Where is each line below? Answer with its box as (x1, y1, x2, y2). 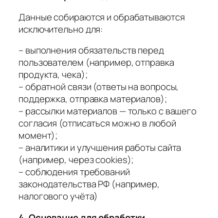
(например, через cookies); (18, 153, 134, 166)
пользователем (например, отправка (18, 56, 174, 69)
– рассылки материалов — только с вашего (18, 105, 197, 118)
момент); (18, 129, 58, 142)
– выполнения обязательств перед (18, 44, 164, 57)
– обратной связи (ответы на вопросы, (18, 80, 179, 93)
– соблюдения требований (18, 165, 130, 179)
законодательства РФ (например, (18, 178, 160, 191)
